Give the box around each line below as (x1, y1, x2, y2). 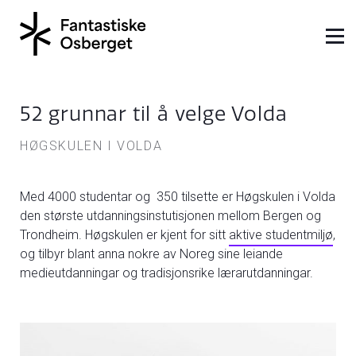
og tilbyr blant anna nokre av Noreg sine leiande (20, 246, 283, 261)
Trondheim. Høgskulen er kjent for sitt (20, 227, 229, 242)
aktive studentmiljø (229, 227, 333, 242)
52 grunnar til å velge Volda (20, 101, 288, 126)
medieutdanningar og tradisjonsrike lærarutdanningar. (20, 265, 313, 281)
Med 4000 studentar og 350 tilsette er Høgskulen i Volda (20, 189, 335, 204)
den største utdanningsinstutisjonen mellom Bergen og (20, 208, 321, 223)
